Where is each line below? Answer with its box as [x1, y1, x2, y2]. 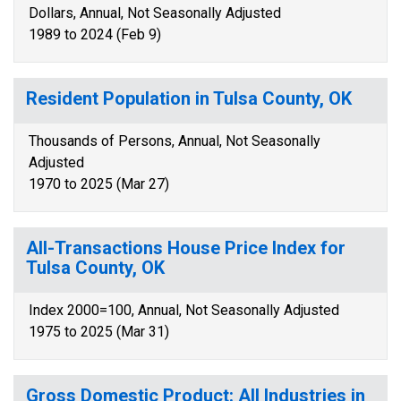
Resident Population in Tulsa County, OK [26, 88, 352, 109]
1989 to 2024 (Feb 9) [29, 26, 161, 43]
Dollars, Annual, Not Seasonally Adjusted [29, 4, 281, 21]
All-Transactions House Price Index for [26, 237, 346, 259]
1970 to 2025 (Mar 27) [29, 175, 169, 192]
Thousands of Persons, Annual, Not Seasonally [29, 132, 320, 149]
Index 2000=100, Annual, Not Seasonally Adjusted [29, 302, 339, 319]
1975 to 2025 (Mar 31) [29, 323, 169, 340]
